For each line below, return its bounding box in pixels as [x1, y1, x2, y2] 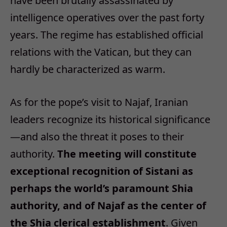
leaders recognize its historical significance [10, 112, 210, 127]
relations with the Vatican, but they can [10, 45, 192, 59]
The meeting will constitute [57, 147, 197, 161]
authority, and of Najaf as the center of [10, 199, 206, 213]
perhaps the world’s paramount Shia [10, 181, 193, 196]
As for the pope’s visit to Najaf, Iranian [10, 95, 188, 109]
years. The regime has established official [10, 28, 203, 42]
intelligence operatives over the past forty [10, 11, 204, 25]
